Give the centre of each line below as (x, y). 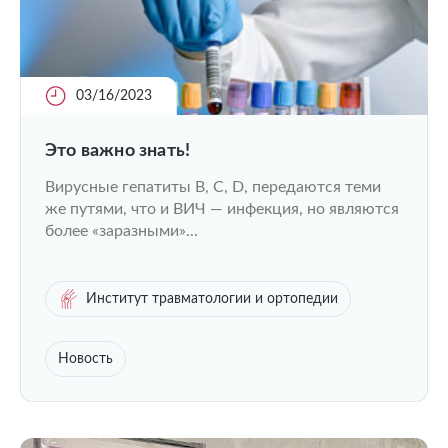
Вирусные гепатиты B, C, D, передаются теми (213, 187)
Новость (85, 359)
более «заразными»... (121, 231)
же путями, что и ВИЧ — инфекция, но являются (222, 209)
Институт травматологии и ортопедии (212, 299)
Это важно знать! (118, 151)
